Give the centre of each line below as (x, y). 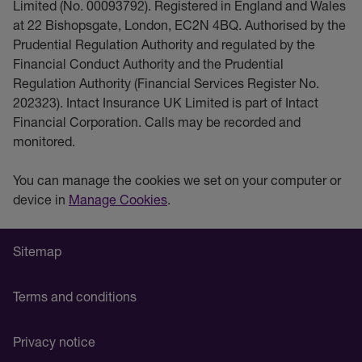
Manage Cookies (118, 200)
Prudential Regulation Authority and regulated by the (164, 44)
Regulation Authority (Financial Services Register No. (166, 83)
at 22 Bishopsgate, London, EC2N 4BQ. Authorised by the (179, 25)
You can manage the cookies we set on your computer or (177, 180)
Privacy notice (54, 342)
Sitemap (37, 251)
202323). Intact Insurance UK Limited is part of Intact (166, 103)
